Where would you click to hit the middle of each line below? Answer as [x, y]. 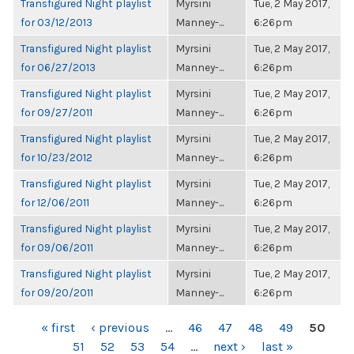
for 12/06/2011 [55, 202]
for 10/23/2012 [56, 157]
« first [58, 328]
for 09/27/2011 [56, 112]
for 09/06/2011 [57, 247]
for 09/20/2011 [57, 292]
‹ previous [120, 328]
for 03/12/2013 [56, 22]
